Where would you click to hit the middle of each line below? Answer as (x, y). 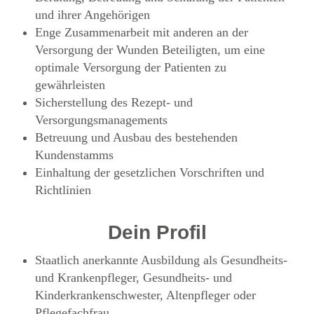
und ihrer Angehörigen (93, 14)
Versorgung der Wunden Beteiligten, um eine (150, 49)
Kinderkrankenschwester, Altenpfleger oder (145, 295)
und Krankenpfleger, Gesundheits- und (134, 277)
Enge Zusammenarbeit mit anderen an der (142, 32)
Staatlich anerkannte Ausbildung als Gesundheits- (161, 260)
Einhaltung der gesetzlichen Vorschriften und (150, 172)
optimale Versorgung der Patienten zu (131, 67)
